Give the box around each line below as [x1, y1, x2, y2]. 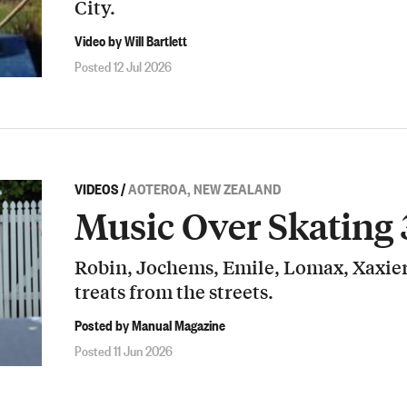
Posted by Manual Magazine [74, 313, 225, 334]
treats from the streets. [74, 278, 273, 305]
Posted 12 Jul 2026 [74, 55, 172, 75]
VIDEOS [74, 178, 118, 198]
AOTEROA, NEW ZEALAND [128, 178, 281, 198]
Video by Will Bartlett [74, 29, 187, 50]
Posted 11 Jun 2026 [74, 340, 173, 361]
